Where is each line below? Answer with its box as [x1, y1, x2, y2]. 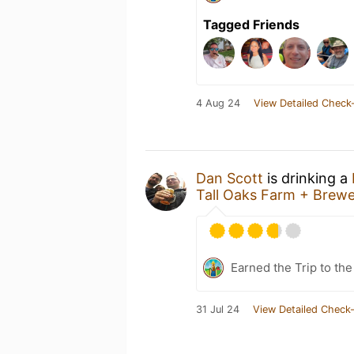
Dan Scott [196, 169, 263, 186]
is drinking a [263, 169, 352, 186]
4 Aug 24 [196, 96, 240, 109]
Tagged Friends [203, 16, 299, 32]
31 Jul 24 [196, 303, 239, 315]
